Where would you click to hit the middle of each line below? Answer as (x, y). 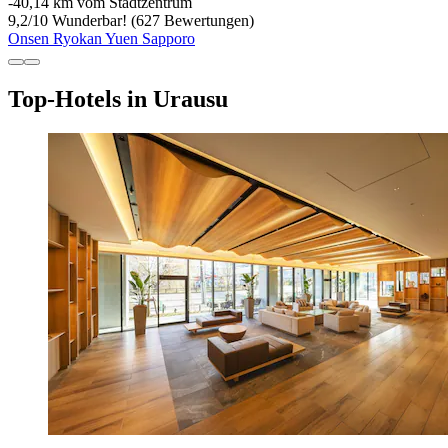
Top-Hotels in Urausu (118, 98)
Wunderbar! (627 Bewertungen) (151, 20)
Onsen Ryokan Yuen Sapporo (101, 38)
